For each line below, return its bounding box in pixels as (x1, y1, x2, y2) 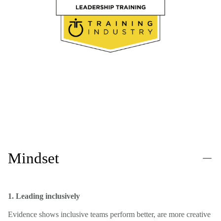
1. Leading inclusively (8, 192, 80, 201)
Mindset (8, 149, 59, 167)
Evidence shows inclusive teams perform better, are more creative (8, 210, 211, 219)
